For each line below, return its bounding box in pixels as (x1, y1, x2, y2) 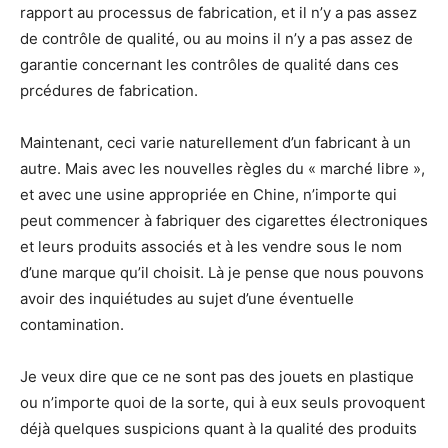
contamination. (20, 315, 124, 334)
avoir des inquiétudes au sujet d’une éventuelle (20, 289, 354, 308)
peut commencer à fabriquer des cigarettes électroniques (20, 211, 428, 230)
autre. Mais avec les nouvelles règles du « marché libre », (20, 159, 425, 178)
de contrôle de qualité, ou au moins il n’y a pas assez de (20, 29, 413, 48)
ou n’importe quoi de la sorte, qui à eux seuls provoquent (20, 393, 425, 412)
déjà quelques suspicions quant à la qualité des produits (20, 419, 417, 438)
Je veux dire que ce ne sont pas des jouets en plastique (20, 367, 414, 386)
